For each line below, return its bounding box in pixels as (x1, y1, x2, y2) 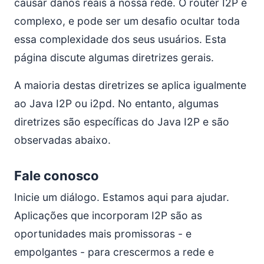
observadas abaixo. (14, 134, 111, 146)
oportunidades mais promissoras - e (14, 227, 192, 240)
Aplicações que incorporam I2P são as (14, 209, 202, 222)
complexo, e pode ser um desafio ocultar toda (14, 15, 240, 27)
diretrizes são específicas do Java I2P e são (14, 115, 229, 128)
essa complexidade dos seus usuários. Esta (14, 33, 226, 45)
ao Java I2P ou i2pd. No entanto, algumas (14, 97, 219, 110)
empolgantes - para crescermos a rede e (14, 246, 214, 258)
